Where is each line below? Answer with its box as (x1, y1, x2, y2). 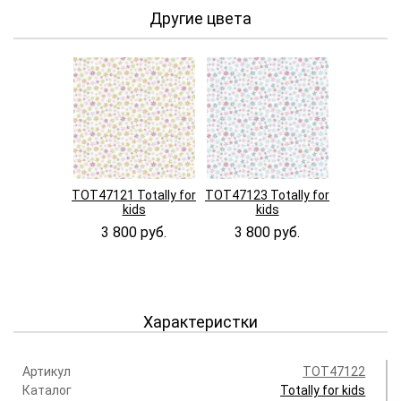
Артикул (22, 363, 71, 379)
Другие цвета (149, 9, 252, 29)
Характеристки (143, 311, 258, 331)
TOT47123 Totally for (205, 187, 329, 202)
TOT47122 (303, 363, 366, 379)
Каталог (22, 382, 72, 397)
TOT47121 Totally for (72, 187, 196, 202)
